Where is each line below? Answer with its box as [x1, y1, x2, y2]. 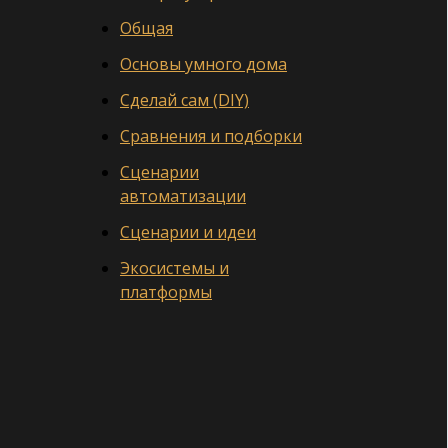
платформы [120, 281, 212, 304]
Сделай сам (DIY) [120, 89, 249, 112]
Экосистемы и [120, 257, 229, 280]
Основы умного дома [120, 53, 287, 76]
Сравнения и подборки [120, 125, 302, 148]
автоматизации [120, 185, 246, 208]
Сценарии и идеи [120, 221, 256, 244]
